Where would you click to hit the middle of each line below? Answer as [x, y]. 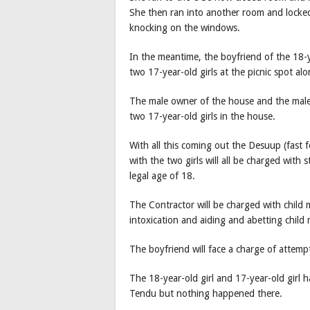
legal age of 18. [162, 175]
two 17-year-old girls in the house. [202, 116]
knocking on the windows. [185, 27]
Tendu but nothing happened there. [206, 293]
